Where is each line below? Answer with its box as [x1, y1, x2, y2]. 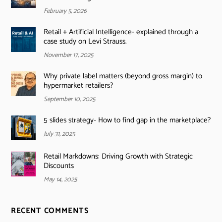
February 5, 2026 [43, 5, 87, 16]
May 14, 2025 [43, 174, 77, 185]
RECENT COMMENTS [11, 205, 89, 218]
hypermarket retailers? [43, 79, 113, 92]
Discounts [43, 159, 74, 172]
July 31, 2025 [43, 129, 75, 140]
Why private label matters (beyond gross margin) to [43, 70, 202, 83]
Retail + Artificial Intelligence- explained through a [43, 25, 198, 38]
